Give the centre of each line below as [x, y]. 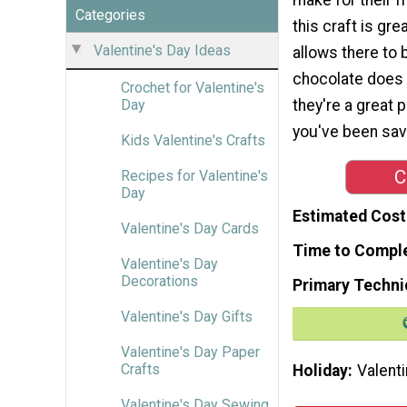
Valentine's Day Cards [190, 228]
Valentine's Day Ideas [162, 50]
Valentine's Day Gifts [187, 316]
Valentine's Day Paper [190, 352]
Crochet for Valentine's [193, 87]
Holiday [320, 370]
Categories [110, 15]
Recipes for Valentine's [194, 175]
